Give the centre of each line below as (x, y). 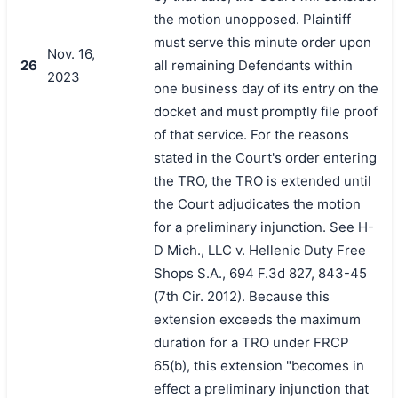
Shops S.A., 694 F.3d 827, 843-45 (260, 273)
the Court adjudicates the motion (257, 203)
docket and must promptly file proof (265, 111)
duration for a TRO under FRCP (251, 342)
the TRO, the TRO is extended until (262, 180)
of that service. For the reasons (251, 134)
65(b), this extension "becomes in (259, 365)
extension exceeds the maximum (257, 319)
